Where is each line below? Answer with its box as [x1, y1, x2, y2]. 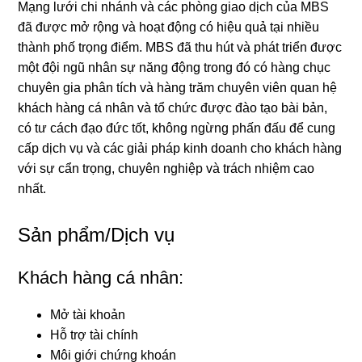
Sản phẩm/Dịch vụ [18, 223, 175, 246]
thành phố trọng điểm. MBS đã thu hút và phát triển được [18, 40, 343, 54]
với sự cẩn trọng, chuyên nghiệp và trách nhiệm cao [18, 161, 315, 175]
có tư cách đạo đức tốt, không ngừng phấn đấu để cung [18, 120, 336, 135]
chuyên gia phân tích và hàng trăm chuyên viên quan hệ [18, 80, 338, 95]
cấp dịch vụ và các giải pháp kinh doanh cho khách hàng [18, 141, 343, 155]
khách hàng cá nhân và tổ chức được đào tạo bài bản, [18, 100, 328, 115]
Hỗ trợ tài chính [50, 327, 139, 342]
